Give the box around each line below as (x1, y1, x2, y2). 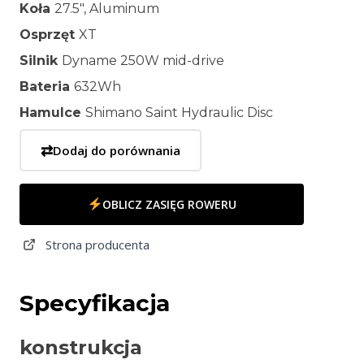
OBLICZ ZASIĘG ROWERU (102, 196, 236, 212)
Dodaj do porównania (53, 142, 180, 159)
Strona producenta (45, 236, 149, 253)
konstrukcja (19, 336, 142, 360)
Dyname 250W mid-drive (62, 53, 224, 69)
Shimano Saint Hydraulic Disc (85, 105, 273, 121)
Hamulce (19, 105, 85, 121)
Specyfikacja (19, 289, 170, 318)
